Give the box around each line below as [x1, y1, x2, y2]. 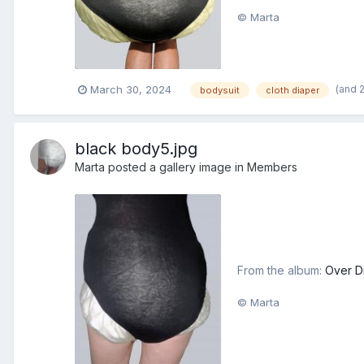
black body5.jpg [75, 138, 197, 158]
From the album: [237, 262, 325, 277]
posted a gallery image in [105, 159, 247, 174]
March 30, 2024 [90, 82, 171, 96]
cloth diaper [266, 84, 319, 96]
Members [247, 159, 297, 174]
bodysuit [200, 84, 240, 96]
